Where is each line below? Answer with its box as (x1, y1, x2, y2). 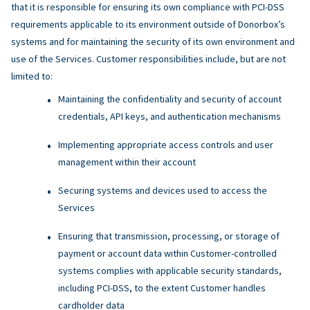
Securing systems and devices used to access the (58, 183, 267, 197)
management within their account (58, 155, 196, 168)
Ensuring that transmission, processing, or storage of (58, 229, 280, 242)
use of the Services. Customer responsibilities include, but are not (11, 52, 286, 65)
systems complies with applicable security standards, (58, 264, 282, 277)
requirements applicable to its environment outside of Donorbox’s (11, 17, 285, 30)
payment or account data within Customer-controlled (58, 246, 277, 259)
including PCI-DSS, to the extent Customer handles (58, 281, 266, 294)
